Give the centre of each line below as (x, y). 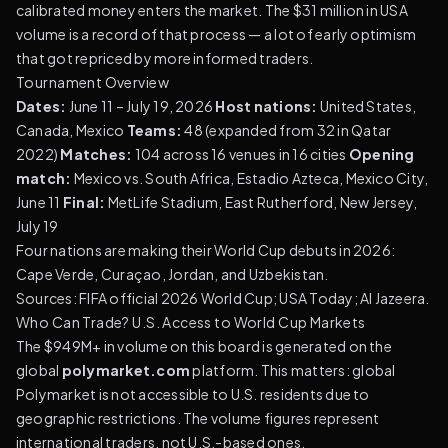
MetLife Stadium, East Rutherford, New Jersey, (261, 202)
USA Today (316, 298)
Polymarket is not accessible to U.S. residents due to (193, 394)
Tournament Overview (92, 82)
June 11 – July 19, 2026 (141, 106)
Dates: (41, 106)
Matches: (96, 154)
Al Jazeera (393, 298)
